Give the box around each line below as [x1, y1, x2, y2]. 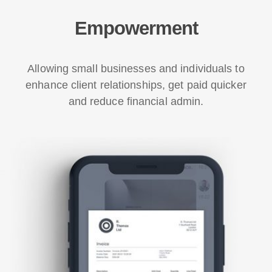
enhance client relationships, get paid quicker [25, 79, 246, 91]
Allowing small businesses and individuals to [27, 63, 245, 75]
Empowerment [74, 18, 198, 39]
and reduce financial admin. [68, 95, 204, 107]
